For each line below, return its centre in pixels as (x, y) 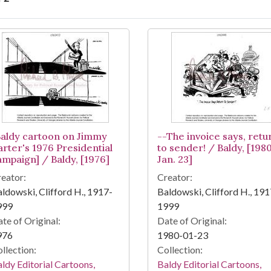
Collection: (180, 250)
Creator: (175, 177)
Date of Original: (192, 221)
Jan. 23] (175, 159)
